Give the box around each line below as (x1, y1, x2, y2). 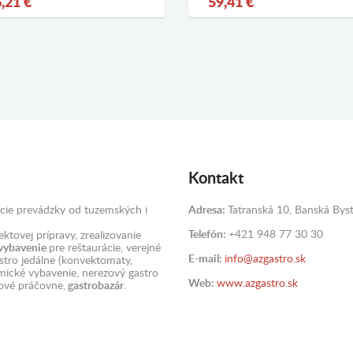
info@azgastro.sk (225, 254, 306, 265)
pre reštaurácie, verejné (49, 243, 161, 254)
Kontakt (188, 171, 243, 187)
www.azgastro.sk (217, 278, 298, 289)
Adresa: (188, 205, 228, 216)
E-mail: (188, 254, 225, 265)
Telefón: (188, 229, 229, 240)
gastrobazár (65, 281, 124, 292)
